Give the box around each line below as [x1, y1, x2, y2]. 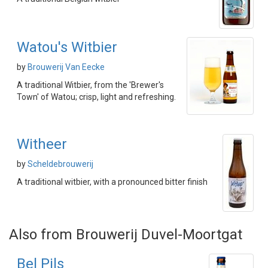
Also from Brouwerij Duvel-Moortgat [9, 226, 242, 243]
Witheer [17, 136, 67, 153]
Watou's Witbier [17, 39, 117, 56]
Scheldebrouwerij [28, 159, 93, 169]
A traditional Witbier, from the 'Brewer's [17, 80, 164, 90]
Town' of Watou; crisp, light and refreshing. [17, 92, 176, 102]
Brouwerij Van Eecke [28, 62, 105, 72]
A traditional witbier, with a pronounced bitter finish [17, 177, 208, 187]
